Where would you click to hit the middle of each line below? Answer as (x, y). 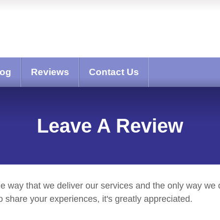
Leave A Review (110, 126)
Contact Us (114, 72)
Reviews (50, 72)
